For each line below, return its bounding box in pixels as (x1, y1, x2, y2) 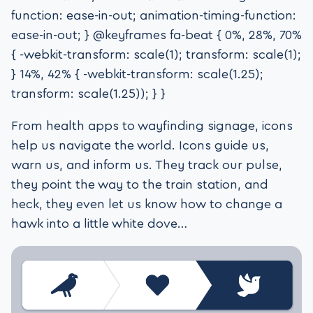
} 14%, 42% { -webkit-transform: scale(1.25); (11, 67, 263, 80)
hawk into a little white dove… (11, 217, 187, 230)
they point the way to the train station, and (11, 177, 268, 191)
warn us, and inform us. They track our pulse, (11, 158, 282, 171)
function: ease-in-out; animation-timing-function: (11, 8, 296, 22)
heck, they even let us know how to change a (11, 197, 282, 210)
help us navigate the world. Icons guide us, (11, 138, 269, 152)
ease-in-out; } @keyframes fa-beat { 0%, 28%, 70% (11, 28, 302, 41)
